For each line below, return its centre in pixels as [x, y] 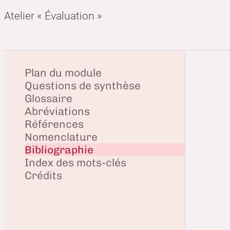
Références [54, 124]
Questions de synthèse [83, 86]
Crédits [43, 176]
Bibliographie [59, 150]
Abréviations [57, 111]
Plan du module [63, 73]
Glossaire [49, 99]
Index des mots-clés [75, 163]
